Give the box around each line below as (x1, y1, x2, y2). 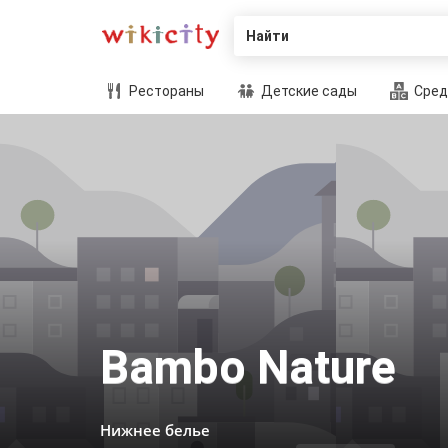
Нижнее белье (100, 420, 210, 440)
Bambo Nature (100, 340, 396, 394)
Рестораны (126, 83, 204, 99)
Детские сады (258, 83, 357, 99)
